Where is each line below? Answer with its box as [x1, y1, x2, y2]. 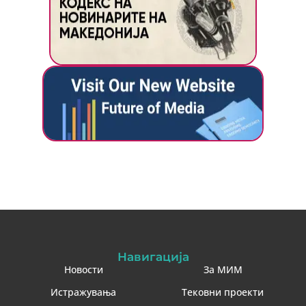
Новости [64, 263, 103, 277]
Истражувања [51, 286, 116, 299]
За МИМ [203, 263, 242, 277]
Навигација [117, 249, 189, 264]
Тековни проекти [182, 286, 264, 299]
